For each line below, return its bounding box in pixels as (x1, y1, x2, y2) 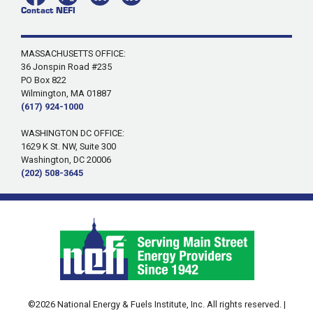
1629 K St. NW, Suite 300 (20, 141, 116, 152)
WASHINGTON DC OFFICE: (20, 128, 124, 139)
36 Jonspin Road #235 (20, 61, 112, 73)
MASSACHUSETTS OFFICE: (20, 48, 126, 59)
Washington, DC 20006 (20, 154, 111, 166)
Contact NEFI (20, 4, 75, 16)
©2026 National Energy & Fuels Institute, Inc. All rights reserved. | (27, 299, 286, 310)
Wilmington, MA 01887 (20, 88, 111, 99)
